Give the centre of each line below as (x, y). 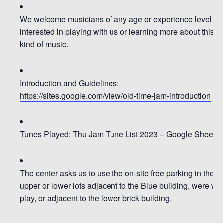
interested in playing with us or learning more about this (117, 31)
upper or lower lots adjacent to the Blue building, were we (121, 185)
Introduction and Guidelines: (69, 83)
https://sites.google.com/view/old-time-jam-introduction (115, 95)
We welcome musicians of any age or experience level (116, 19)
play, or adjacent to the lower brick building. (96, 198)
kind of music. (45, 44)
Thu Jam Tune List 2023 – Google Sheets (146, 134)
